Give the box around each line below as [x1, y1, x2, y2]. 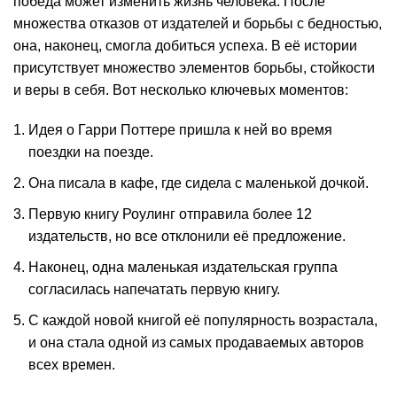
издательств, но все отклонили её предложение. [28, 229, 346, 244]
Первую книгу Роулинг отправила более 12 [28, 206, 312, 222]
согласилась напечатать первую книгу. [28, 282, 280, 297]
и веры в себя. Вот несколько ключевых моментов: [13, 82, 348, 97]
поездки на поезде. [28, 144, 153, 160]
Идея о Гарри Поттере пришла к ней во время [28, 122, 332, 137]
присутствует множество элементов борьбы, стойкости [13, 60, 375, 75]
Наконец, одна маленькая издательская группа [28, 260, 338, 275]
